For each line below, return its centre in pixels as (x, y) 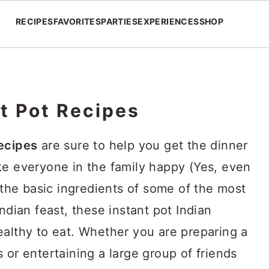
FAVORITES (77, 21)
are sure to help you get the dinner (143, 145)
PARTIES (119, 21)
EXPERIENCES (168, 21)
